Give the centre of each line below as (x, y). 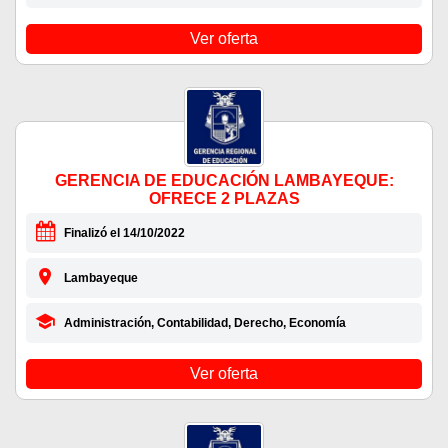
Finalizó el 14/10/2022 (124, 233)
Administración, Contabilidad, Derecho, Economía (204, 323)
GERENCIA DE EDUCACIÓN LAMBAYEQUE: (224, 181)
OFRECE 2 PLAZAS (224, 199)
